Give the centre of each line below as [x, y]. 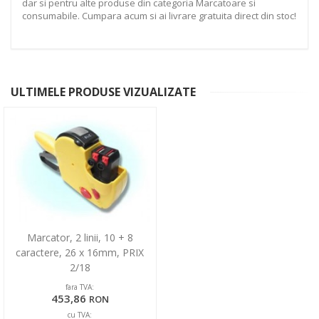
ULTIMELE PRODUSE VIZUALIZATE [103, 92]
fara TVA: [80, 287]
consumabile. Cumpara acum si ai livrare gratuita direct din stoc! [159, 16]
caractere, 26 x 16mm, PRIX [80, 253]
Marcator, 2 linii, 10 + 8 [80, 238]
